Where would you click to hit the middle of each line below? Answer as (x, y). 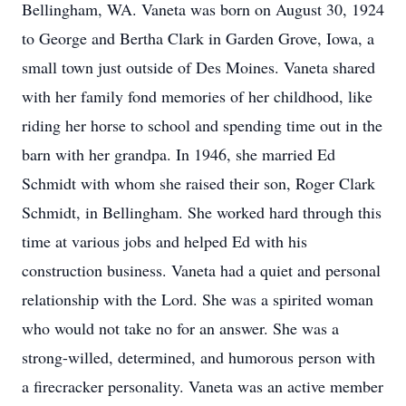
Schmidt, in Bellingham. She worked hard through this (202, 212)
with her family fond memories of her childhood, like (197, 96)
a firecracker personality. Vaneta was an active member (203, 386)
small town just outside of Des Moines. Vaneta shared (198, 67)
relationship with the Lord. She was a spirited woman (198, 299)
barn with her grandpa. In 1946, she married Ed (179, 154)
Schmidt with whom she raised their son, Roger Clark (198, 183)
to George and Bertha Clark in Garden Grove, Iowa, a (198, 38)
